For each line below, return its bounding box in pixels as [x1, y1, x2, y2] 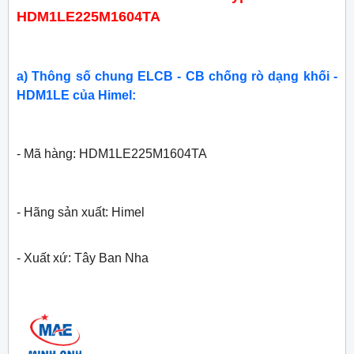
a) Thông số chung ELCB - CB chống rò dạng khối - [17, 70, 337, 84]
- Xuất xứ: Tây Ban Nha [17, 251, 149, 265]
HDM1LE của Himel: [17, 88, 136, 103]
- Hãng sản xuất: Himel [17, 205, 145, 220]
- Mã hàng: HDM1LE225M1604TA [17, 147, 207, 161]
